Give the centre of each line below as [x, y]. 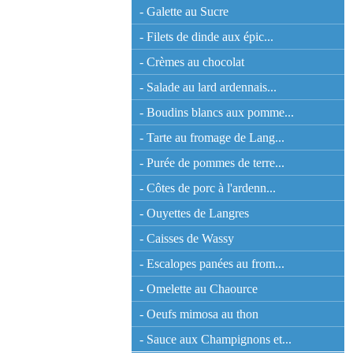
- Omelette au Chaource [199, 289]
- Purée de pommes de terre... [212, 163]
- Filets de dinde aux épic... [206, 37]
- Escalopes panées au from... [212, 264]
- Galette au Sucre [184, 11]
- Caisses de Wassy [187, 238]
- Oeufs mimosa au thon [199, 314]
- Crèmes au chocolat [192, 62]
